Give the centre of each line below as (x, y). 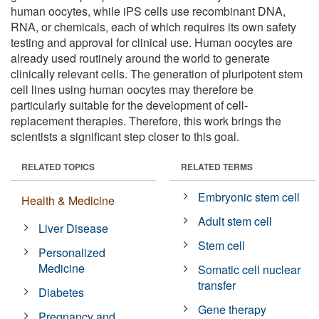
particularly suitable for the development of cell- (129, 105)
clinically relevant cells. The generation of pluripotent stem (157, 73)
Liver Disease (74, 228)
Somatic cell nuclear (250, 269)
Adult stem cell (235, 221)
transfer (217, 285)
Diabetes (62, 292)
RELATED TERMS (217, 166)
